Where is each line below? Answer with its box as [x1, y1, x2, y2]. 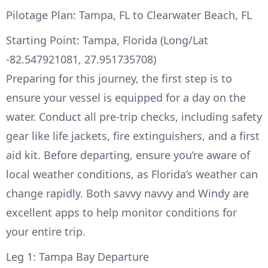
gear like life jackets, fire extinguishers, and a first [6, 129, 260, 144]
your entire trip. [6, 224, 86, 239]
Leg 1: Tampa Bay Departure [6, 249, 149, 264]
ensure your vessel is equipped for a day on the [6, 90, 246, 105]
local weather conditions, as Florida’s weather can [6, 167, 258, 182]
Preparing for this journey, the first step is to [6, 71, 232, 86]
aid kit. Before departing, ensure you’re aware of [6, 148, 250, 163]
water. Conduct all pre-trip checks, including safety [6, 109, 262, 124]
